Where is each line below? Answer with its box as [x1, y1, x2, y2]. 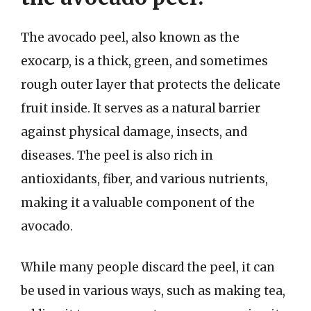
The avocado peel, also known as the [21, 29, 239, 45]
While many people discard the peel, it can [21, 260, 275, 275]
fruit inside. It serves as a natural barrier [21, 100, 260, 116]
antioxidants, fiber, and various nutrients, [21, 171, 268, 187]
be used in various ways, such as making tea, [21, 283, 285, 299]
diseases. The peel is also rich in [21, 147, 213, 163]
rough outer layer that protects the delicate [21, 76, 280, 92]
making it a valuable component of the [21, 194, 255, 210]
